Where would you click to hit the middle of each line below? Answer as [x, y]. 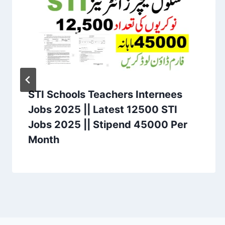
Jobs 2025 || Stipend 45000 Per [108, 124]
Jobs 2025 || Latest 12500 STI [103, 109]
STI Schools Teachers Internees [105, 94]
